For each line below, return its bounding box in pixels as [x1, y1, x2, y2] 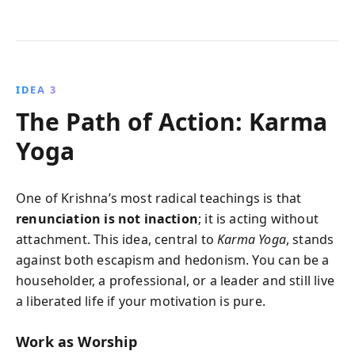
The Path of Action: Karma [16, 105, 327, 138]
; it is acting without [198, 210, 319, 227]
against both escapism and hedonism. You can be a [16, 251, 330, 269]
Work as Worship [16, 332, 137, 351]
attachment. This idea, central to [16, 231, 218, 248]
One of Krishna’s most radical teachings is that [16, 189, 302, 207]
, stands [285, 231, 334, 248]
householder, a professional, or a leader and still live [16, 272, 334, 289]
